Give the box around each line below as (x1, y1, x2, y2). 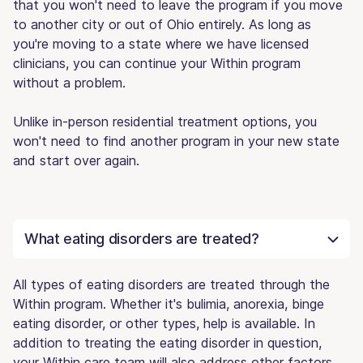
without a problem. (13, 74, 126, 91)
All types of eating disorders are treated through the (13, 275, 330, 293)
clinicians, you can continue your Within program (13, 54, 301, 71)
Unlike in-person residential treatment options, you (13, 113, 317, 130)
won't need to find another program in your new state (13, 132, 340, 149)
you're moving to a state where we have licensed (13, 35, 310, 52)
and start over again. (13, 152, 139, 169)
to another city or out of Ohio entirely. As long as (13, 15, 311, 32)
